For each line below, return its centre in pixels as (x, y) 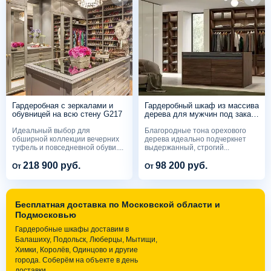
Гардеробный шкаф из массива (202, 105)
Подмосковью (46, 214)
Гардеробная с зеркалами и (63, 105)
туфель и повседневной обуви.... (68, 147)
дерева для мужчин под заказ (200, 114)
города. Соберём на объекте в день (77, 260)
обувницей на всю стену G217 (67, 114)
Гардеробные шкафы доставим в (72, 229)
